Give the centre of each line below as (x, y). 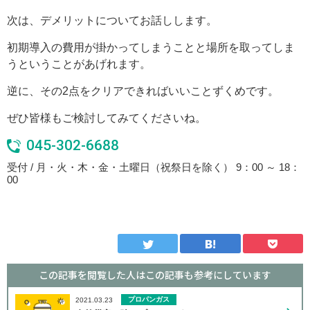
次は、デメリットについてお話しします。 (112, 21)
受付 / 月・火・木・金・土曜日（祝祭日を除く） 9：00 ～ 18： (154, 167)
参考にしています (232, 275)
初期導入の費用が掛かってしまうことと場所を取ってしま (151, 48)
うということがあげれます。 (79, 64)
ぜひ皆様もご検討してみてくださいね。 (107, 118)
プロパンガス (148, 300)
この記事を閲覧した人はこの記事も (116, 275)
